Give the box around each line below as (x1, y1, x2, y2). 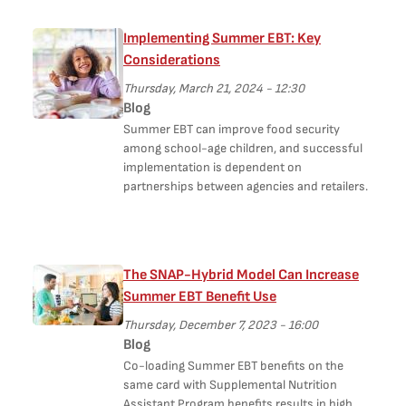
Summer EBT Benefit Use (123, 288, 276, 305)
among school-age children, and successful (123, 140, 362, 156)
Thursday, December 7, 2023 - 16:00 (123, 317, 318, 333)
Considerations (123, 52, 220, 69)
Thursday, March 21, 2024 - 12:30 (123, 81, 304, 96)
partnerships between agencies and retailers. (123, 179, 371, 194)
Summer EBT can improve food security (123, 121, 340, 137)
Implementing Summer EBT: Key (123, 30, 321, 47)
